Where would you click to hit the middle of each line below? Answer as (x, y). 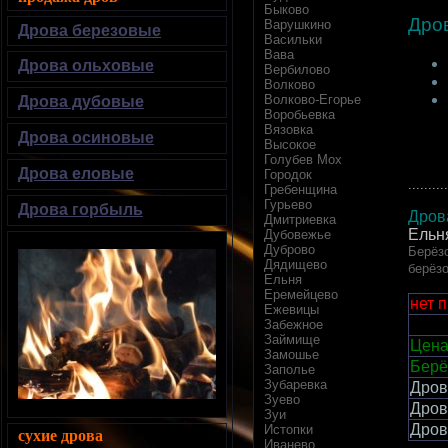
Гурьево (288, 205)
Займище (292, 340)
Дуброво (289, 250)
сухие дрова (60, 435)
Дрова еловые (76, 173)
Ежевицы (291, 310)
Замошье (291, 355)
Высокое (290, 145)
